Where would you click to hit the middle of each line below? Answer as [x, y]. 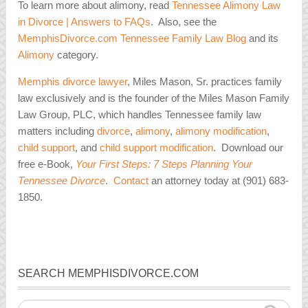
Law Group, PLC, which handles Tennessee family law [140, 115]
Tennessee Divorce [62, 181]
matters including [58, 131]
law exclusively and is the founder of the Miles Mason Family [154, 98]
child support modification [157, 148]
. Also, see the [184, 22]
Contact [131, 181]
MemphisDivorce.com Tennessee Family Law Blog [132, 38]
